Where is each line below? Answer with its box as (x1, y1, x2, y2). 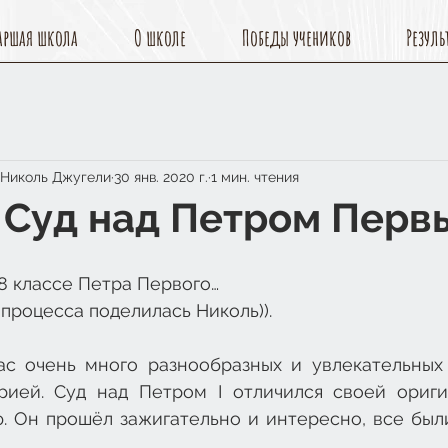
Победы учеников (242, 24, 351, 51)
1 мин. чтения (211, 168, 299, 185)
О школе (134, 24, 186, 51)
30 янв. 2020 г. (114, 168, 208, 185)
